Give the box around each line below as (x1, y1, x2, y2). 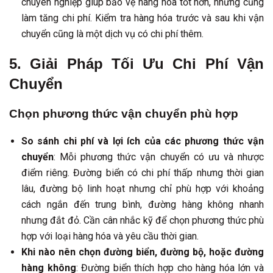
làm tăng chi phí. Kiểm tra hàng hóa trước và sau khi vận (21, 12, 264, 24)
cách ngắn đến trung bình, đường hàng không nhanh (21, 199, 264, 211)
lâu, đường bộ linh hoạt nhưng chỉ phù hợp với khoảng (21, 183, 264, 195)
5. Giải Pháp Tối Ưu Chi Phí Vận (9, 55, 264, 73)
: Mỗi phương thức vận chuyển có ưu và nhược (54, 151, 264, 163)
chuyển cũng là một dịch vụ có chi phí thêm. (21, 27, 204, 40)
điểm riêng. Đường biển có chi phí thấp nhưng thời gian (21, 167, 264, 179)
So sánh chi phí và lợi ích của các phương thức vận (21, 135, 264, 147)
